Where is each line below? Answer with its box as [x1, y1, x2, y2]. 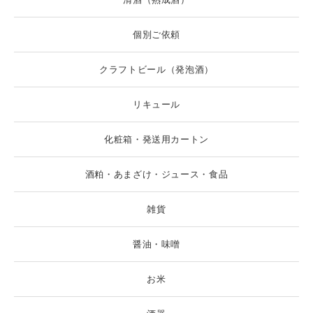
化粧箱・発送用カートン [103, 133, 210, 145]
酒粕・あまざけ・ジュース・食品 [85, 168, 228, 180]
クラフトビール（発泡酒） [99, 64, 214, 75]
